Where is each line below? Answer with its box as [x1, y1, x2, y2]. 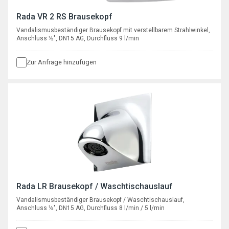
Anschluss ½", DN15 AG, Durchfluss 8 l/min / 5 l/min [16, 204, 165, 212]
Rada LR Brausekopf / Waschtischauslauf [16, 181, 173, 191]
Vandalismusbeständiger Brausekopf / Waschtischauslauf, [16, 196, 185, 203]
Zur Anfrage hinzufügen [27, 58, 97, 66]
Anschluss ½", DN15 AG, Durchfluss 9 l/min [16, 34, 139, 42]
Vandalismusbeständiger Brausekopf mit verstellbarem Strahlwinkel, [16, 26, 210, 34]
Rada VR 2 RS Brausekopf [16, 11, 112, 21]
